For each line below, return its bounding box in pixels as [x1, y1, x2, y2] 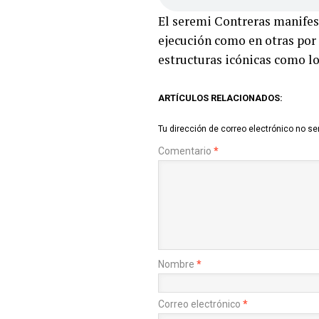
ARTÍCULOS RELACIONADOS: [158, 93, 283, 104]
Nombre [158, 258, 197, 271]
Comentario [158, 145, 214, 157]
